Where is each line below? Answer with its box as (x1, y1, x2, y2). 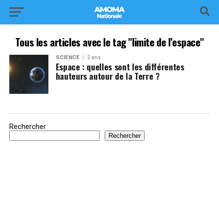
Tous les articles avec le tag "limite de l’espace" (15, 34, 204, 49)
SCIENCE (55, 54, 80, 61)
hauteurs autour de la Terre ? (55, 69, 160, 82)
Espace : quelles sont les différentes (55, 60, 184, 73)
